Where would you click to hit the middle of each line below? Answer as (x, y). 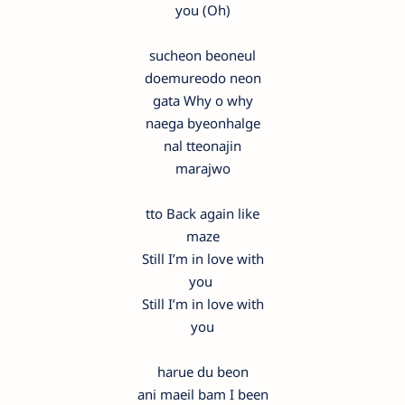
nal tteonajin (202, 145)
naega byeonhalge (202, 122)
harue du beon (202, 371)
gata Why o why (202, 100)
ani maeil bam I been (202, 394)
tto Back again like (202, 213)
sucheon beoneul (202, 55)
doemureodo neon (202, 77)
